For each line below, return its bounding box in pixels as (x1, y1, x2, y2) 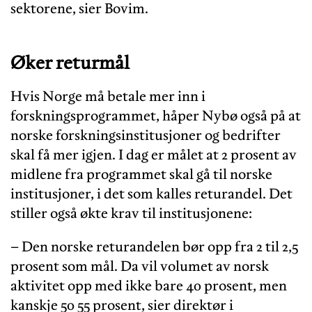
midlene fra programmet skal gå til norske (10, 165, 272, 184)
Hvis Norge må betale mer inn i (10, 87, 205, 106)
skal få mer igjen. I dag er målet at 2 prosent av (10, 146, 297, 164)
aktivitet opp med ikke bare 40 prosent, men (10, 276, 287, 295)
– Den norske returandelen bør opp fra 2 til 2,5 (10, 237, 298, 256)
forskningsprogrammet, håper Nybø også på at (10, 107, 301, 125)
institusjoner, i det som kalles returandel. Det (10, 185, 292, 203)
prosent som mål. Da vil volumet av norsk (10, 257, 269, 276)
